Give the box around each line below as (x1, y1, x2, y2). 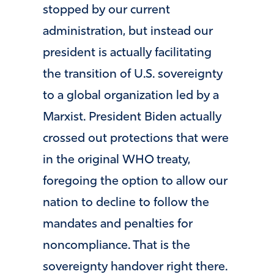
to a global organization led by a (43, 90, 219, 103)
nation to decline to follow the (43, 197, 209, 210)
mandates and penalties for (43, 218, 193, 231)
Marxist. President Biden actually (43, 111, 221, 124)
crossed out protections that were (43, 133, 229, 146)
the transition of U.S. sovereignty (43, 68, 223, 81)
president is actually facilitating (43, 47, 212, 60)
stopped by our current (43, 4, 170, 17)
